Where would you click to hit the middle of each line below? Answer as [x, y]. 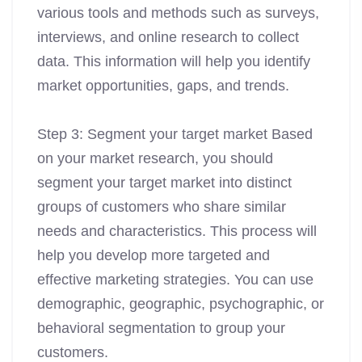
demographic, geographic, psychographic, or [181, 304]
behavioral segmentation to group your [161, 328]
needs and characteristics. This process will [177, 232]
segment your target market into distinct [164, 183]
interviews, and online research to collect [168, 38]
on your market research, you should [155, 159]
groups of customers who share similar [162, 207]
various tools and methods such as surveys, [178, 13]
